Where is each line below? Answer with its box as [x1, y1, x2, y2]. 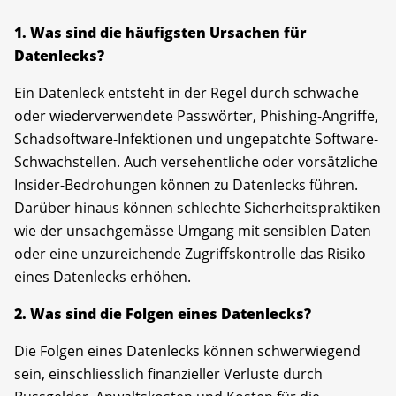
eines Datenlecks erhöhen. [14, 266, 191, 286]
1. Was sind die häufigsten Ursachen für [14, 22, 307, 42]
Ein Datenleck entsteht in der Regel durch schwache [14, 82, 359, 103]
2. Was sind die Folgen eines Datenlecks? [14, 303, 311, 324]
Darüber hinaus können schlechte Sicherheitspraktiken [14, 197, 381, 217]
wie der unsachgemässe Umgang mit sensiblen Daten [14, 220, 371, 240]
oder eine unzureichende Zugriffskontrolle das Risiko [14, 243, 366, 263]
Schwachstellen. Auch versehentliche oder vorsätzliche [14, 151, 377, 171]
